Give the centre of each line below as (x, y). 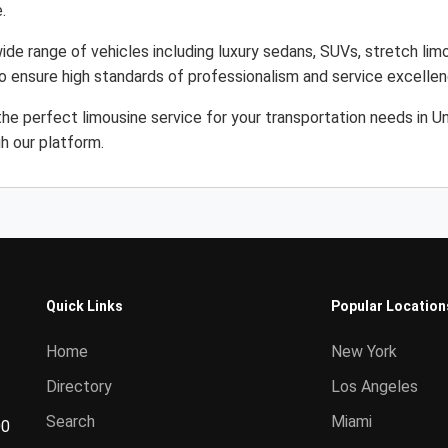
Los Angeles (374, 386)
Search (70, 421)
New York (364, 351)
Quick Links (84, 306)
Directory (79, 386)
